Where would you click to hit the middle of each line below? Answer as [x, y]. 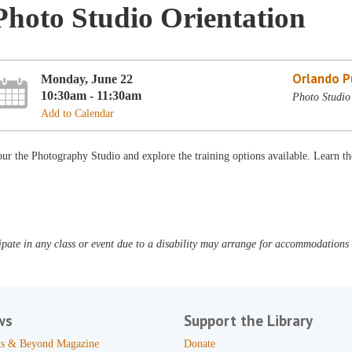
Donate [199, 344]
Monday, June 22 [87, 79]
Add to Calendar [78, 113]
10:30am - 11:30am [92, 95]
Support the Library [248, 321]
